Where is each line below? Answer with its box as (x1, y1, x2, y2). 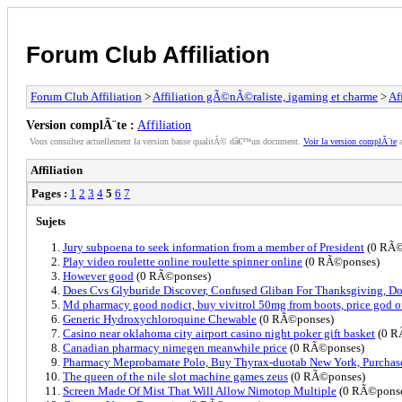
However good (63, 268, 134, 283)
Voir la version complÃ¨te (303, 135, 397, 146)
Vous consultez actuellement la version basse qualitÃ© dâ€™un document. (30, 135, 303, 146)
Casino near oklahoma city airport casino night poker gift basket (63, 326, 375, 340)
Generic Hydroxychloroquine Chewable (63, 311, 257, 326)
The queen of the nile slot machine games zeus (63, 369, 288, 383)
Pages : (31, 186, 67, 200)
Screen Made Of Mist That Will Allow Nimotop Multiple (63, 383, 336, 398)
